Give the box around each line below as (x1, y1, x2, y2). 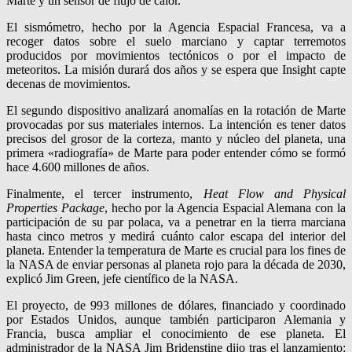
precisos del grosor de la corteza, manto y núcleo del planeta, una (6, 131, 346, 145)
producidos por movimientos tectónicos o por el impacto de (6, 48, 346, 62)
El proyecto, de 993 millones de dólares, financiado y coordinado (6, 298, 346, 312)
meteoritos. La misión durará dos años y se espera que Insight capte (6, 62, 346, 76)
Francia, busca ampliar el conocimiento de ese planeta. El (6, 326, 346, 340)
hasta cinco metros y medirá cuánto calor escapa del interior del (6, 229, 346, 243)
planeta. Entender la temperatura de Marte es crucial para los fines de (6, 243, 346, 257)
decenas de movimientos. (6, 76, 130, 90)
